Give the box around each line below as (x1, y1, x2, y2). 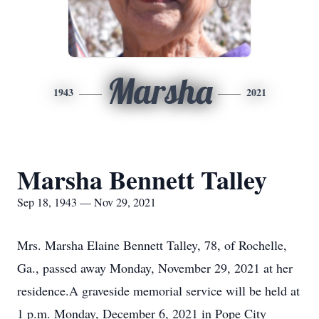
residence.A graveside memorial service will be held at (17, 282, 300, 299)
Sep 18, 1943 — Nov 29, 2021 (17, 194, 156, 209)
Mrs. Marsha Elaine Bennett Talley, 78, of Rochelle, (17, 236, 287, 253)
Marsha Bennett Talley (17, 161, 267, 198)
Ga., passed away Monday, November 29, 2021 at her (17, 259, 293, 276)
